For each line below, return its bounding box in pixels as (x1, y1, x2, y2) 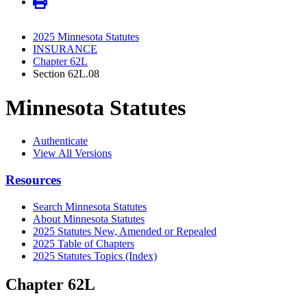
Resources (5, 172, 61, 187)
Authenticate (33, 135, 88, 147)
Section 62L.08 (33, 68, 99, 80)
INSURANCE (33, 43, 97, 56)
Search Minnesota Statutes (33, 200, 147, 212)
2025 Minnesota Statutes (33, 31, 139, 43)
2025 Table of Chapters (33, 237, 134, 249)
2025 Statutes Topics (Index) (33, 249, 157, 262)
